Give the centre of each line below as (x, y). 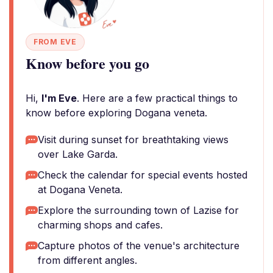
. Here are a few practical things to (157, 98)
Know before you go (87, 63)
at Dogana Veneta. (80, 190)
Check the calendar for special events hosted (143, 175)
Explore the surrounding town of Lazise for (138, 210)
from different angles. (87, 260)
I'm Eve (59, 98)
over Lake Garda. (78, 154)
